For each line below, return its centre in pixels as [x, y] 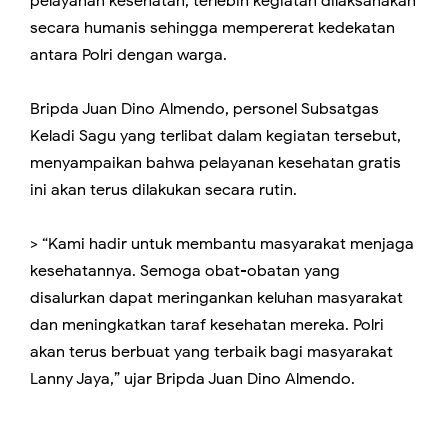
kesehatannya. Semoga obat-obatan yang [185, 271]
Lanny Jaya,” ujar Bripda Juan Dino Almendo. [192, 379]
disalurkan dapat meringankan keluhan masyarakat [216, 298]
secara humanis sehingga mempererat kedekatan [212, 28]
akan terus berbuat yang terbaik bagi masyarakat [211, 352]
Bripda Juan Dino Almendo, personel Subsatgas [204, 109]
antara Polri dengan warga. [128, 55]
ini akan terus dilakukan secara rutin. [163, 190]
